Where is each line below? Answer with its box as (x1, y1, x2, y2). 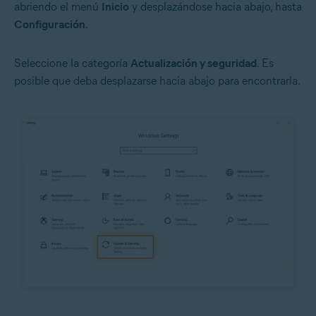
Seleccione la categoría (14, 56, 130, 70)
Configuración (14, 17, 85, 31)
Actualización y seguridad (130, 56, 257, 70)
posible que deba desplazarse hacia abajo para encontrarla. (14, 73, 300, 87)
